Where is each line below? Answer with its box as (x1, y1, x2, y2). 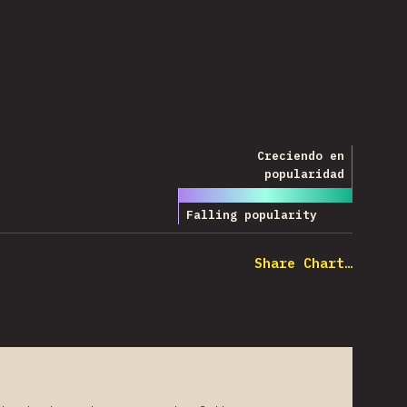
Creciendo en (257, 147, 344, 164)
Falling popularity (186, 207, 317, 223)
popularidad (264, 165, 344, 182)
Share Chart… (254, 254, 352, 272)
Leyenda (178, 149, 235, 166)
